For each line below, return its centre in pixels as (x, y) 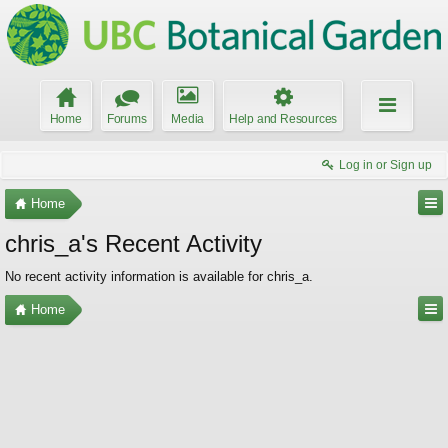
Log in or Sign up (385, 165)
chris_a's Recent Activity (133, 243)
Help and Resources (283, 119)
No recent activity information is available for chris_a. (159, 276)
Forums (126, 119)
